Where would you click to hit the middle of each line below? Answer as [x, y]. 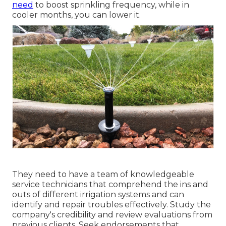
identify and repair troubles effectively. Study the [111, 204]
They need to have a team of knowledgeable [103, 174]
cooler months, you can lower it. [76, 15]
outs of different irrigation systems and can [98, 194]
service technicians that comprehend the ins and [110, 184]
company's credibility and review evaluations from [112, 214]
